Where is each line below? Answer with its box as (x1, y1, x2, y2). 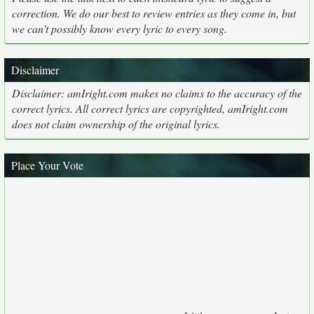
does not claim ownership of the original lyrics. (12, 116, 220, 131)
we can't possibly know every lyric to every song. (12, 21, 227, 36)
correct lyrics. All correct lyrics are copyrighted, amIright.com (12, 101, 288, 116)
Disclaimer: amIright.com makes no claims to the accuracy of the (12, 86, 302, 100)
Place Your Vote (11, 158, 83, 172)
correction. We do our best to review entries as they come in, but (12, 6, 296, 20)
